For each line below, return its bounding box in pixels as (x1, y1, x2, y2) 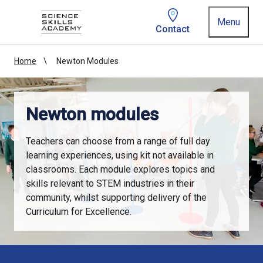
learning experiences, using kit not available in (26, 150, 214, 161)
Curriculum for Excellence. (26, 206, 131, 217)
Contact (156, 23, 190, 35)
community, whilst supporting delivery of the (26, 192, 207, 203)
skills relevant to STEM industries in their (26, 178, 194, 189)
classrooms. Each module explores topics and (26, 164, 215, 175)
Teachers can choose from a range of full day (26, 136, 210, 147)
